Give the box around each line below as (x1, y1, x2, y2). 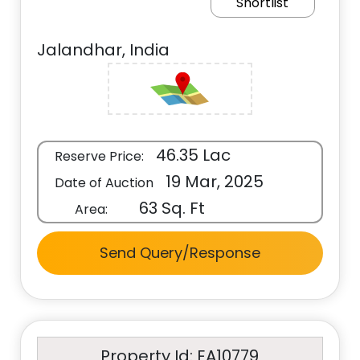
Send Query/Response (99, 243, 260, 263)
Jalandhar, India (37, 39, 170, 61)
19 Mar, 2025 (162, 170, 264, 193)
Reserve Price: (55, 147, 145, 166)
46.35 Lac (152, 144, 231, 166)
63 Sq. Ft (135, 197, 206, 219)
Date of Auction (55, 174, 154, 192)
